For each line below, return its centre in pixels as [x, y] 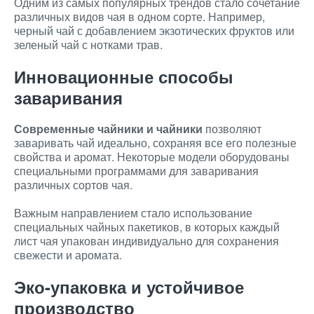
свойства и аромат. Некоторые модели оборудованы [152, 157]
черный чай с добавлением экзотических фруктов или [154, 30]
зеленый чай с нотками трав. [88, 45]
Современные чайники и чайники [108, 129]
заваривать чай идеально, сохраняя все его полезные [155, 143]
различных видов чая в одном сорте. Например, [139, 16]
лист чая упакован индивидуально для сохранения [146, 241]
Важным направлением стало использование [133, 213]
